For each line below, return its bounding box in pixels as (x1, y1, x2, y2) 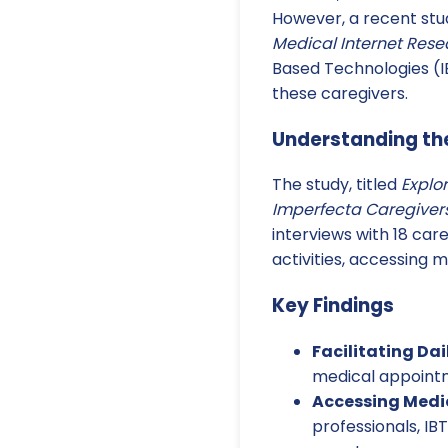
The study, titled (272, 173, 401, 197)
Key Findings (272, 291, 394, 319)
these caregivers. (272, 81, 408, 105)
